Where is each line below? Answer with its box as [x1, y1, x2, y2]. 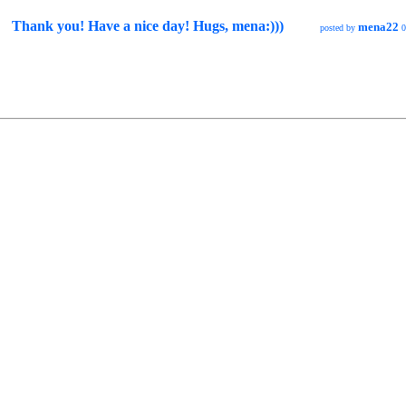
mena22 [358, 20, 399, 34]
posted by [320, 23, 358, 33]
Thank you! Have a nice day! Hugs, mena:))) [12, 18, 284, 34]
